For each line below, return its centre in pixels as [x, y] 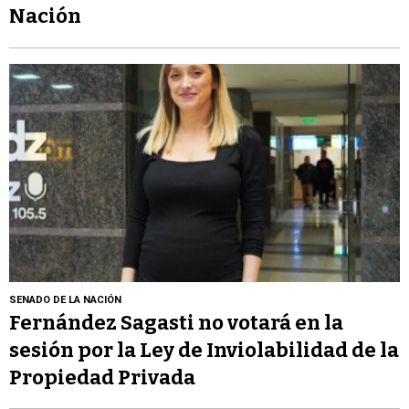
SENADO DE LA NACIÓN [65, 299]
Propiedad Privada [102, 377]
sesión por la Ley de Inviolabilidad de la [204, 350]
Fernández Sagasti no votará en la [176, 322]
